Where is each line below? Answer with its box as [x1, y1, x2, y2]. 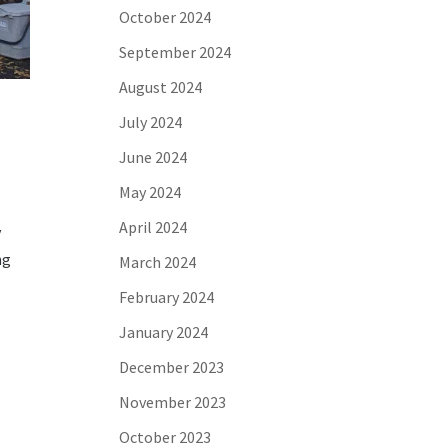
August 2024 [119, 77, 203, 97]
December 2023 [119, 357, 225, 377]
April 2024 [119, 217, 188, 237]
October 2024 [119, 7, 212, 27]
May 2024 [119, 182, 182, 202]
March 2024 [119, 252, 197, 272]
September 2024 [119, 42, 232, 62]
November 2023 [119, 392, 227, 412]
